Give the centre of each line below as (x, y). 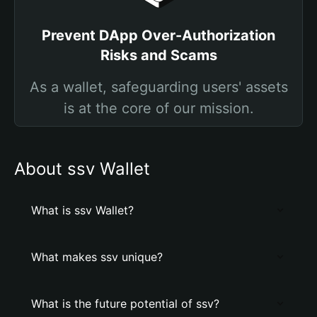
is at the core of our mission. (158, 108)
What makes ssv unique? (97, 257)
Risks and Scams (158, 55)
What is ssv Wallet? (82, 210)
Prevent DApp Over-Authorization (158, 35)
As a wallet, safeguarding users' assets (158, 87)
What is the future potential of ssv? (125, 304)
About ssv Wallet (82, 169)
